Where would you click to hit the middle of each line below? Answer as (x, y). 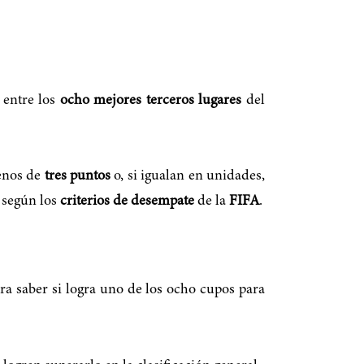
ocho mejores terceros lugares (151, 100)
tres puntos (77, 177)
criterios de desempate (127, 202)
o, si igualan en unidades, (188, 177)
